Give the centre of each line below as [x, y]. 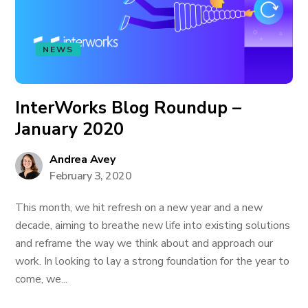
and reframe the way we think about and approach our [144, 243]
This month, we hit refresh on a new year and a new [139, 208]
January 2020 [70, 129]
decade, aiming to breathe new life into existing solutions [153, 225]
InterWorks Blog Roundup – [129, 108]
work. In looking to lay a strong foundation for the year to [153, 261]
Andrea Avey [82, 159]
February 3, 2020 [91, 176]
